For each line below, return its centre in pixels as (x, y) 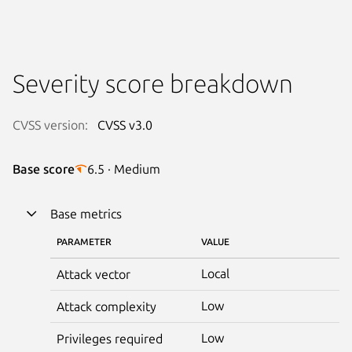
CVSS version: (50, 125)
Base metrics (86, 213)
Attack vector (93, 274)
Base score (44, 169)
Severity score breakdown (153, 83)
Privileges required (110, 338)
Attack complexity (106, 306)
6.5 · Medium (124, 169)
